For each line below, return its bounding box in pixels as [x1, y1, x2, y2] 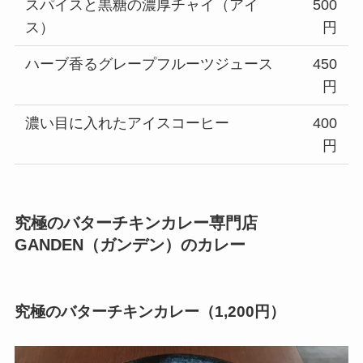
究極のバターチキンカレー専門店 [14, 213, 258, 232]
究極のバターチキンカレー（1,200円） [14, 303, 285, 321]
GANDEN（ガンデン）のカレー [14, 235, 246, 254]
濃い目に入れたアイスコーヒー [25, 114, 230, 131]
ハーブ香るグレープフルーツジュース [25, 55, 274, 72]
